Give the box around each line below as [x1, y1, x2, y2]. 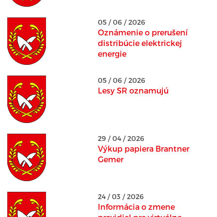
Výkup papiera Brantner [97, 144, 189, 153]
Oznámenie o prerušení [97, 28, 188, 37]
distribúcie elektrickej [97, 38, 182, 47]
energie [97, 49, 126, 58]
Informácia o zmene [97, 202, 175, 211]
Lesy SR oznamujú [97, 86, 169, 95]
